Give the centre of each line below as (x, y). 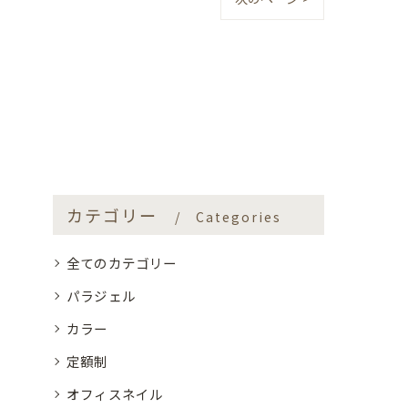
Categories (239, 217)
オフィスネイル (115, 394)
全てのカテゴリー (122, 263)
